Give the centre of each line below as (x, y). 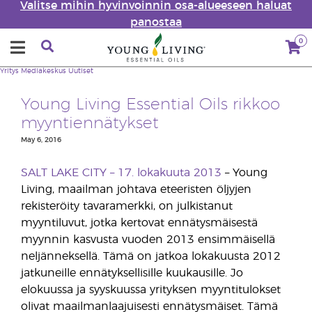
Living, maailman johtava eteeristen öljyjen (136, 189)
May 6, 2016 (41, 140)
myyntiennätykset (90, 124)
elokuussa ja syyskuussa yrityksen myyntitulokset (151, 290)
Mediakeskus (44, 71)
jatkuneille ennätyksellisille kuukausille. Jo (132, 273)
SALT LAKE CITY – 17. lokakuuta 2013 (121, 173)
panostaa (156, 22)
